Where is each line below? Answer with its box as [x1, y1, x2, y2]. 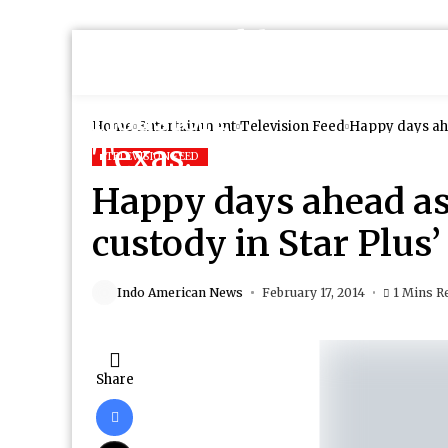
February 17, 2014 [261, 284, 365, 300]
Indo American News [117, 284, 243, 300]
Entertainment [137, 118, 236, 135]
